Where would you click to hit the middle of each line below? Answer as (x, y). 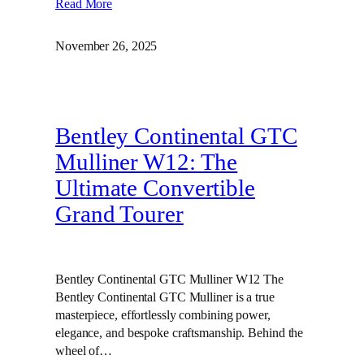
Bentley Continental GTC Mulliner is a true (165, 297)
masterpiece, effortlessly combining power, (163, 315)
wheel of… (84, 351)
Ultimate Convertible (155, 188)
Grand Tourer (119, 214)
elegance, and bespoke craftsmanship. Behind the (180, 333)
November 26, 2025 (106, 46)
